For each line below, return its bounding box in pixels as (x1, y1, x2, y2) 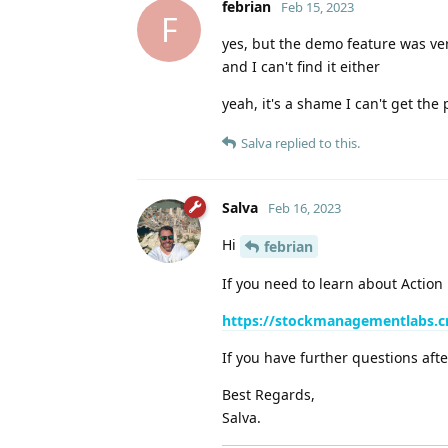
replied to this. (272, 133, 360, 152)
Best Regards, (222, 384, 315, 404)
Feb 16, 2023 (268, 198, 341, 217)
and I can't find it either (222, 56, 380, 76)
